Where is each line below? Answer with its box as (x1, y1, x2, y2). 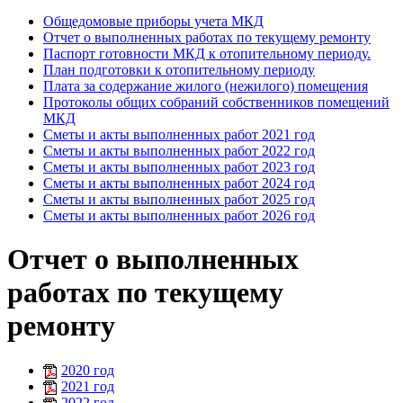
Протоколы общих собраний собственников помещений (43, 94, 390, 110)
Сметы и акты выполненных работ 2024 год (43, 175, 315, 191)
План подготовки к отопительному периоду (43, 61, 315, 77)
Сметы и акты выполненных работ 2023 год (43, 158, 315, 175)
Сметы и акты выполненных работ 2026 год (43, 207, 315, 223)
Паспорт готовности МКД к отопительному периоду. (43, 45, 371, 61)
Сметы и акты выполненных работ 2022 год (43, 142, 315, 158)
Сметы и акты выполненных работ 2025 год (43, 191, 315, 207)
